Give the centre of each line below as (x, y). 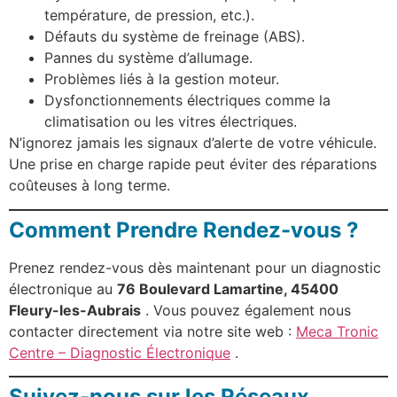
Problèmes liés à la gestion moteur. (162, 79)
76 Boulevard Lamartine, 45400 (228, 288)
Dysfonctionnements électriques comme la (187, 101)
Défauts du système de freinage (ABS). (175, 37)
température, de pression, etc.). (149, 16)
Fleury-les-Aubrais (75, 310)
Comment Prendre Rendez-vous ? (184, 230)
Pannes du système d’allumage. (148, 58)
